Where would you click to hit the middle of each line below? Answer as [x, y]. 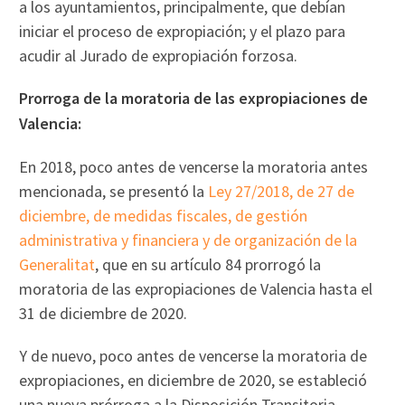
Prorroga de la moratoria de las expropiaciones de [194, 98]
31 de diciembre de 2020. [104, 313]
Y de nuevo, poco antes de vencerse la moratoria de [193, 355]
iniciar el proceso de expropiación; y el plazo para [183, 31]
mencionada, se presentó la [114, 191]
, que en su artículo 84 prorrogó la [208, 264]
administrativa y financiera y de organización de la [188, 240]
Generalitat [57, 264]
